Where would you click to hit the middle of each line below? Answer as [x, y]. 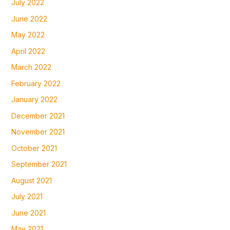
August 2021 [31, 180]
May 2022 [28, 35]
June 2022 [29, 18]
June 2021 [28, 213]
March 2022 [31, 67]
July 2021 [27, 197]
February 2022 [36, 83]
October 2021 [34, 148]
